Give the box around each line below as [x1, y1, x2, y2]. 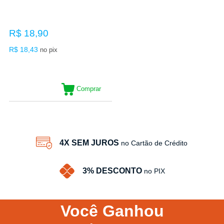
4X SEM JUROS [59, 138, 119, 147]
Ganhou [102, 201, 164, 220]
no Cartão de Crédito [121, 138, 188, 147]
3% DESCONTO [82, 166, 142, 175]
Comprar [76, 84, 101, 92]
